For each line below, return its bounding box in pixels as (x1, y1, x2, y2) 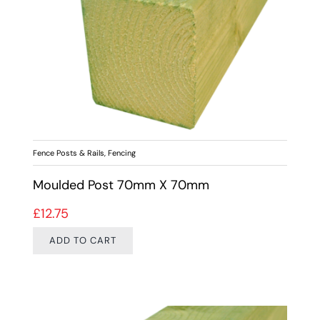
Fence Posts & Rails (32, 147, 104, 158)
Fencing (107, 147, 136, 158)
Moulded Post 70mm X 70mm (32, 176, 209, 194)
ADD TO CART (49, 234, 116, 247)
